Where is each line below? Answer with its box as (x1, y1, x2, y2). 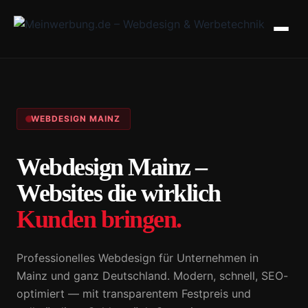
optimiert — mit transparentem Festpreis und (16, 287, 251, 301)
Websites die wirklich (16, 179, 221, 208)
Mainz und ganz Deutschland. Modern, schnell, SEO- (16, 269, 288, 283)
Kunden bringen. (16, 206, 181, 234)
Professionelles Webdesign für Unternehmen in (16, 251, 258, 265)
